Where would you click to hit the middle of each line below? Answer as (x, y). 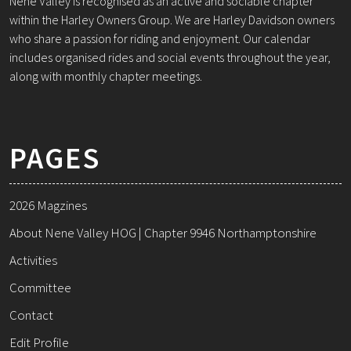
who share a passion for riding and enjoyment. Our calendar (160, 39)
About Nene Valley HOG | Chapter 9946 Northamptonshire (163, 233)
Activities (33, 261)
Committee (40, 288)
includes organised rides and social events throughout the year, (170, 58)
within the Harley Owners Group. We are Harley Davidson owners (172, 20)
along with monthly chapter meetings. (106, 76)
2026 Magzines (48, 206)
